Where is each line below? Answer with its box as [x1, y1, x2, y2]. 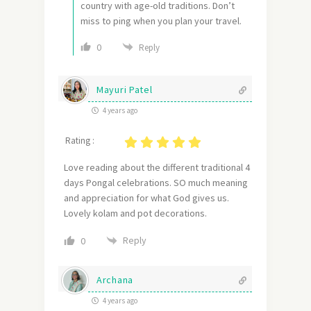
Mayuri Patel [96, 83, 153, 96]
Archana [96, 273, 133, 286]
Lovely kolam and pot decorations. [64, 206, 207, 219]
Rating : [65, 134, 94, 146]
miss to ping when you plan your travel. [81, 14, 242, 27]
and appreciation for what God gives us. [64, 191, 229, 204]
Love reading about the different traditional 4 [64, 160, 250, 174]
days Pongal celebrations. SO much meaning [64, 176, 248, 189]
